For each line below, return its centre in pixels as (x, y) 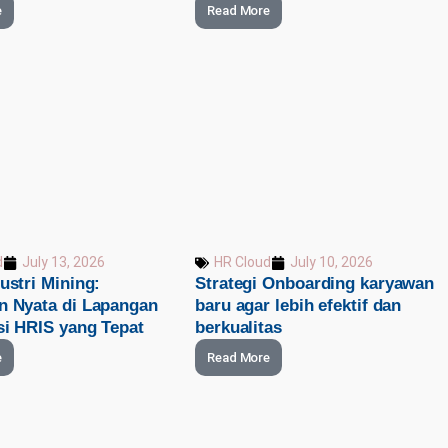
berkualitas (238, 328)
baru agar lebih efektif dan (298, 306)
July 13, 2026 (63, 262)
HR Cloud (242, 262)
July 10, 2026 (331, 262)
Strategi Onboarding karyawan (315, 284)
